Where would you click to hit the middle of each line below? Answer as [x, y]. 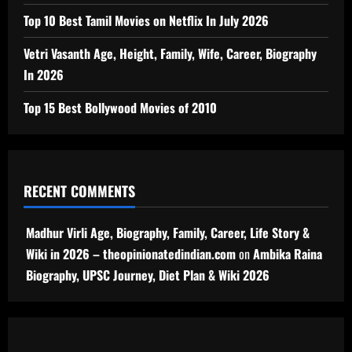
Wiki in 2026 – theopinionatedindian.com [131, 254]
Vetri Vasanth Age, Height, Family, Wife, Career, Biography [170, 54]
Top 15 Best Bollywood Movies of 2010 [120, 108]
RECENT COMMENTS [79, 191]
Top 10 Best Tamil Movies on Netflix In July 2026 [146, 21]
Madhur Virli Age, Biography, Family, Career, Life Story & [168, 233]
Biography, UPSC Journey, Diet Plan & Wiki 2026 [148, 275]
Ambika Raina [288, 254]
